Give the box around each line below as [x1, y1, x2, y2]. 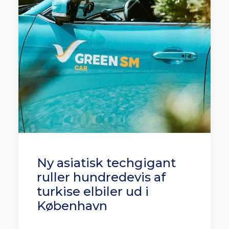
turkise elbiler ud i [37, 184, 149, 199]
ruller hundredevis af [37, 170, 166, 185]
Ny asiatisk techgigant [37, 155, 176, 170]
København [37, 198, 107, 213]
